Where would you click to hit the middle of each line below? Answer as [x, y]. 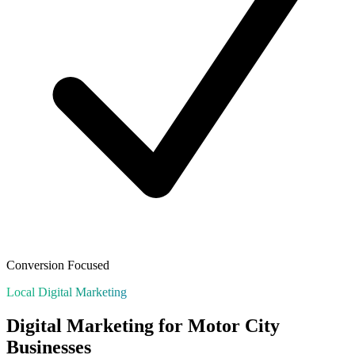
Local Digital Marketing [67, 292]
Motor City [234, 326]
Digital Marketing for [97, 326]
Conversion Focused [58, 265]
